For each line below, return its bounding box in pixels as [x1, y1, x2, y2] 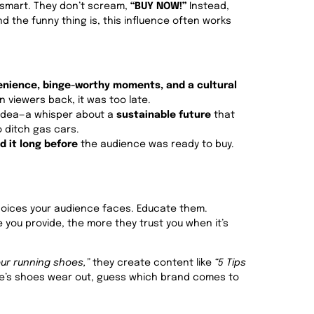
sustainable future [116, 109, 211, 120]
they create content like [90, 257, 214, 268]
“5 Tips [214, 257, 246, 268]
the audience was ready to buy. [78, 139, 234, 149]
